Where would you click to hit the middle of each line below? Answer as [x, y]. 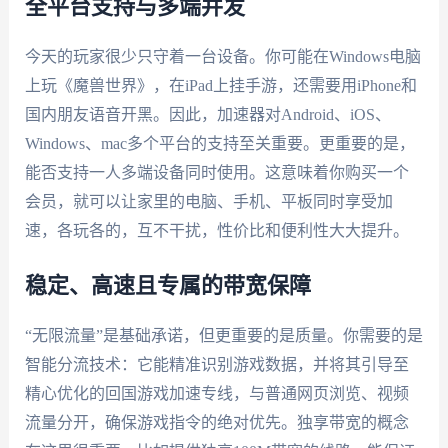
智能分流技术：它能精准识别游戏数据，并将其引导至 [216, 364]
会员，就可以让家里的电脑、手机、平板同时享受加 [208, 202]
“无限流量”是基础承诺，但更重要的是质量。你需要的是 [223, 335]
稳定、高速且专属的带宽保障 [167, 285]
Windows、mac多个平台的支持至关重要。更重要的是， [219, 144]
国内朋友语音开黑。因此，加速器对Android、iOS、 [207, 115]
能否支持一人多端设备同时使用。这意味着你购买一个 [216, 173]
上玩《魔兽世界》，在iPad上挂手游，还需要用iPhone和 [220, 86]
